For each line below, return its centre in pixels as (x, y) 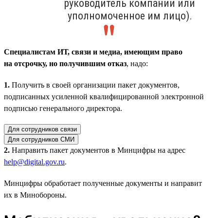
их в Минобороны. (35, 195)
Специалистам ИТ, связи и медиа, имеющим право (93, 52)
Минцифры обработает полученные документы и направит (103, 183)
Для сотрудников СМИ (41, 139)
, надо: (137, 63)
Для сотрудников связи (42, 129)
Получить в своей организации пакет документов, (95, 85)
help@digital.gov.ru (34, 162)
